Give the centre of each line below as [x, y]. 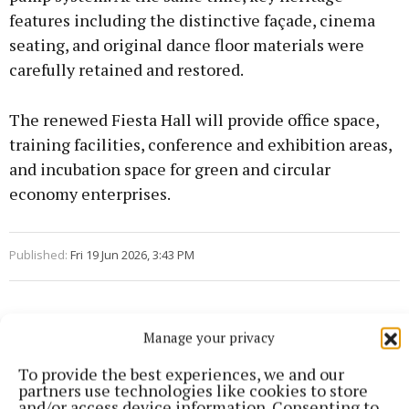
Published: [38, 255]
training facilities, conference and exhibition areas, [200, 145]
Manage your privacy [209, 337]
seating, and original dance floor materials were [187, 45]
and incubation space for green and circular [170, 169]
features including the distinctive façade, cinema [192, 21]
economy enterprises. [90, 194]
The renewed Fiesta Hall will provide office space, [194, 120]
